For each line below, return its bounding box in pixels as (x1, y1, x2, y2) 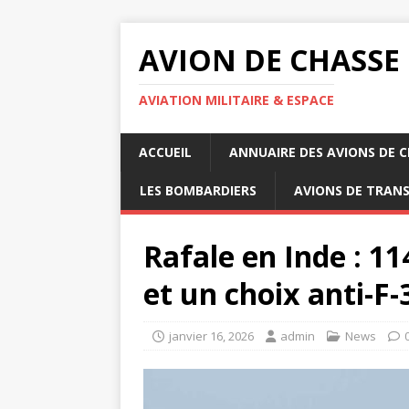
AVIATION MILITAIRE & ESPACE (139, 91, 334, 109)
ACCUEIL (139, 143, 192, 161)
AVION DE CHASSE (139, 40, 400, 79)
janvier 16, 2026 (169, 328, 254, 344)
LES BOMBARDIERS (140, 182, 257, 199)
